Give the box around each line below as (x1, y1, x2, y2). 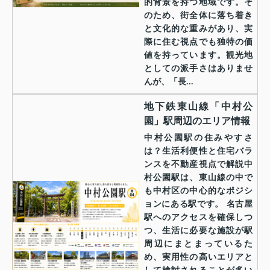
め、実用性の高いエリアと (144, 252, 253, 262)
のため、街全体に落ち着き (144, 10, 253, 20)
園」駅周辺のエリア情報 (144, 115, 250, 126)
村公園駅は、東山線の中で (144, 172, 253, 182)
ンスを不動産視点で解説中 (144, 159, 253, 169)
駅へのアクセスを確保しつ (144, 212, 253, 222)
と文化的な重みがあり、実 (144, 24, 253, 33)
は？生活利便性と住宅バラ (144, 146, 253, 155)
